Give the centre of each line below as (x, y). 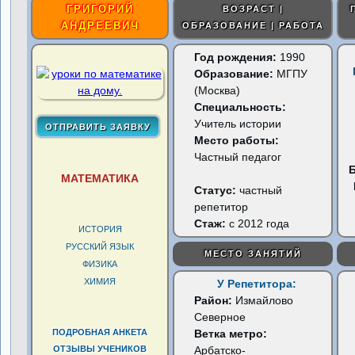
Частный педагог (238, 157)
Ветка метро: (231, 334)
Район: (215, 300)
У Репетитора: (257, 284)
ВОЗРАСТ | (253, 9)
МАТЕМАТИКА (100, 178)
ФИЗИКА (100, 264)
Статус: (217, 190)
